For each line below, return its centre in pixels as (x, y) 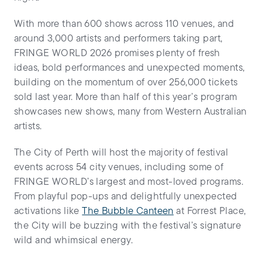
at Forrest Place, (210, 212)
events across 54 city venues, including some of (119, 168)
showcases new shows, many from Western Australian (130, 112)
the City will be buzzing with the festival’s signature (127, 226)
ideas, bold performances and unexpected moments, (130, 68)
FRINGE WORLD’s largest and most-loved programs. (129, 182)
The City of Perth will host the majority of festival (121, 153)
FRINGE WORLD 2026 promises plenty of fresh (117, 54)
